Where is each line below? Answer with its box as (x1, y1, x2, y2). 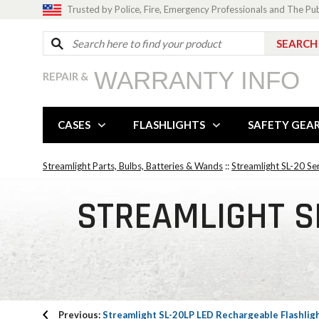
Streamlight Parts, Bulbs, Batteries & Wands (43, 160, 223, 172)
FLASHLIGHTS (133, 118, 205, 131)
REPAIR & (43, 70, 88, 83)
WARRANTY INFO (94, 66, 300, 94)
